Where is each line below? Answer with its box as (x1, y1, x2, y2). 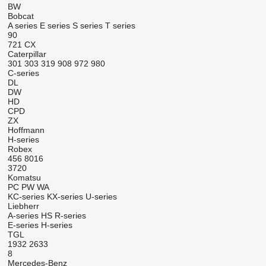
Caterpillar (7, 49, 46, 59)
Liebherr (7, 201, 39, 211)
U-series (85, 192, 117, 201)
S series (72, 21, 103, 30)
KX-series (46, 192, 83, 201)
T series (104, 21, 135, 30)
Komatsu (7, 173, 41, 182)
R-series (54, 211, 86, 220)
